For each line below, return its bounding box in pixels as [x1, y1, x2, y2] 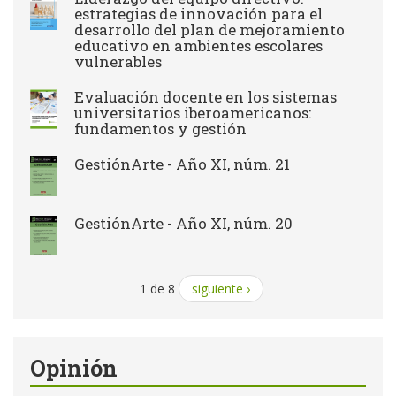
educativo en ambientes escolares [74, 35, 323, 56]
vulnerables [74, 51, 162, 72]
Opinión [30, 354, 118, 383]
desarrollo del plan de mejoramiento [74, 19, 345, 40]
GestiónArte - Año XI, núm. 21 [74, 154, 290, 174]
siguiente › [192, 280, 250, 297]
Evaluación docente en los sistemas [74, 87, 337, 107]
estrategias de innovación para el [74, 4, 323, 24]
